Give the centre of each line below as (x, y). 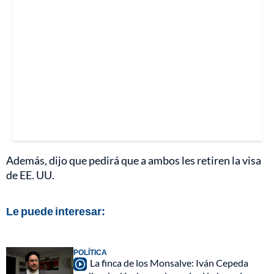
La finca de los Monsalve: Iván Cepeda (169, 262)
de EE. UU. (30, 175)
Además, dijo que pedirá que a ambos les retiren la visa (134, 160)
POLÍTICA (90, 252)
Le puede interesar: (56, 211)
